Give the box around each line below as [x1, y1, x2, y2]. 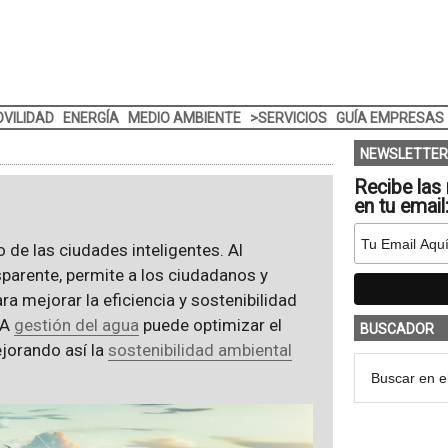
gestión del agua [13, 315, 139, 335]
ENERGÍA [62, 110, 119, 126]
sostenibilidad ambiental [107, 340, 292, 360]
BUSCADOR [359, 321, 434, 337]
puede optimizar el [138, 315, 282, 335]
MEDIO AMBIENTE [127, 110, 241, 126]
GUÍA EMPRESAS [335, 110, 444, 126]
